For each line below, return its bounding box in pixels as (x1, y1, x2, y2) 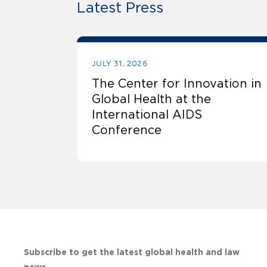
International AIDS (92, 108, 202, 122)
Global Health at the (92, 92, 211, 106)
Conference (92, 123, 162, 137)
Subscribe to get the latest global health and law (24, 247, 240, 257)
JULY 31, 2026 (92, 58, 148, 69)
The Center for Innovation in (92, 77, 262, 91)
